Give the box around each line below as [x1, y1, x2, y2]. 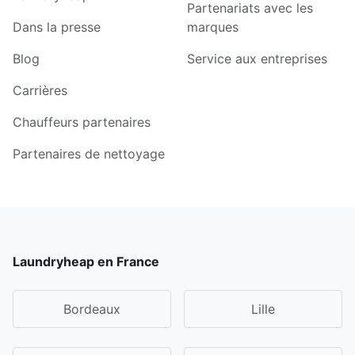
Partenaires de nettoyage [13, 145, 165, 162]
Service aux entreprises [187, 50, 327, 67]
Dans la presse [13, 18, 101, 35]
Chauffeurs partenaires [13, 113, 151, 130]
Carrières [13, 82, 67, 98]
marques [187, 18, 239, 35]
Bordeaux [63, 300, 120, 317]
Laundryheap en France [13, 253, 159, 269]
